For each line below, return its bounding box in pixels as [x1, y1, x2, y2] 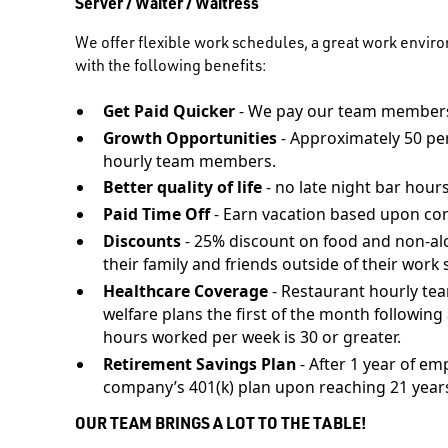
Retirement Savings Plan [102, 353, 296, 376]
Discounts [102, 230, 181, 253]
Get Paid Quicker [102, 99, 235, 122]
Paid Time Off [102, 203, 210, 226]
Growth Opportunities [102, 126, 277, 149]
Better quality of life [102, 176, 262, 199]
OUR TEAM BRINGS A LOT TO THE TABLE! [75, 418, 367, 435]
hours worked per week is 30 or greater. [102, 326, 401, 349]
